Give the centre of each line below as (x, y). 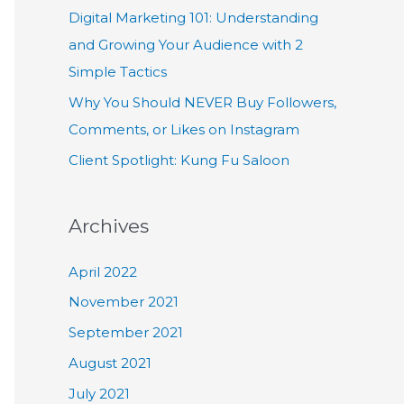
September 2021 (126, 333)
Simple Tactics (118, 72)
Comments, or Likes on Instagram (184, 129)
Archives (109, 225)
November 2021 (124, 302)
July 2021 (99, 393)
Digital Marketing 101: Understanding (193, 18)
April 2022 (103, 271)
